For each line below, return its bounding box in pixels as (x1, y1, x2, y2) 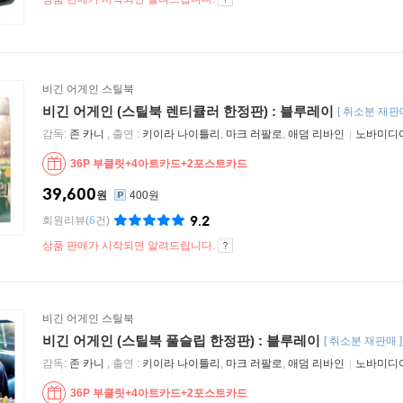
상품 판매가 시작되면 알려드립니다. (42, 239, 218, 252)
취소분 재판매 (329, 335, 397, 347)
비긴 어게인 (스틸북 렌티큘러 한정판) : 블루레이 (42, 103, 334, 119)
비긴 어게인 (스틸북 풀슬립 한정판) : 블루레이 (42, 333, 320, 348)
